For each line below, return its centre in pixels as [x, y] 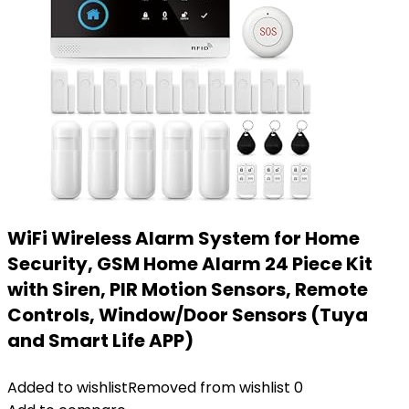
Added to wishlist [68, 388]
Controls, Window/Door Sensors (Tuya [188, 315]
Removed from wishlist [209, 388]
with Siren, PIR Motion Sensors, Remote [188, 289]
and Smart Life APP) [100, 341]
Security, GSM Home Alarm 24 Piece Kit [190, 264]
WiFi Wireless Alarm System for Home [184, 238]
